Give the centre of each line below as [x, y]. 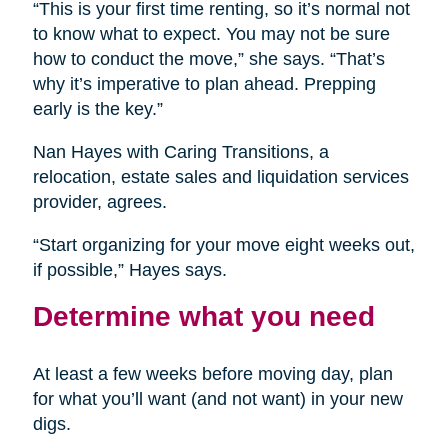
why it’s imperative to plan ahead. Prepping [204, 84]
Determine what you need [203, 316]
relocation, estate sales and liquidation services [220, 177]
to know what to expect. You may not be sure [211, 34]
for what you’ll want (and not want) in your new [217, 399]
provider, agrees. [99, 202]
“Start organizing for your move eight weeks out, [223, 245]
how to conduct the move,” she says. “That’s [208, 59]
